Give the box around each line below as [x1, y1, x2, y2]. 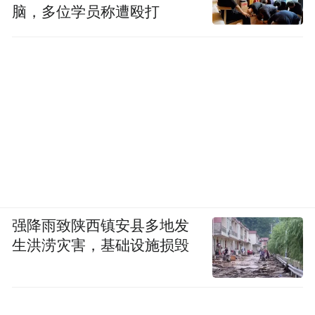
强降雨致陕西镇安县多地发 [12, 218, 190, 234]
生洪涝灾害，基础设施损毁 [12, 238, 190, 254]
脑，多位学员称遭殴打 [12, 4, 160, 20]
